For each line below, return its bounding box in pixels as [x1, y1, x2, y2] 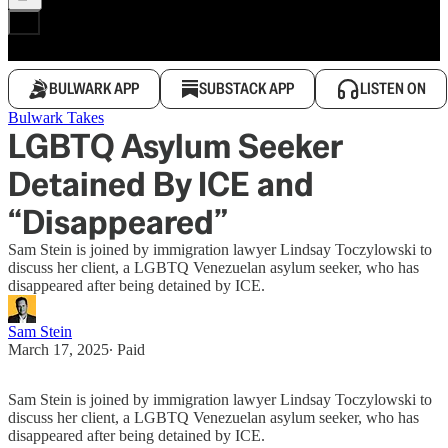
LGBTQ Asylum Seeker [8, 124, 342, 168]
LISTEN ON [360, 78, 426, 99]
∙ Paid [109, 341, 145, 358]
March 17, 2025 [8, 341, 109, 358]
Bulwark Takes [8, 109, 104, 126]
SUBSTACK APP [199, 78, 294, 99]
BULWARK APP [49, 78, 139, 99]
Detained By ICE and [8, 162, 314, 206]
